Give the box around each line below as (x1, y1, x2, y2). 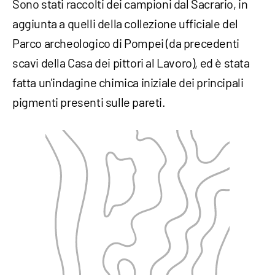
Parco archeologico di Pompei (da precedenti (12, 36, 239, 51)
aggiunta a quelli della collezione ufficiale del (12, 16, 238, 31)
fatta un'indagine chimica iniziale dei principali (12, 75, 244, 90)
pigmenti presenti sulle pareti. (12, 95, 166, 110)
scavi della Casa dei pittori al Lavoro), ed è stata (12, 55, 250, 71)
